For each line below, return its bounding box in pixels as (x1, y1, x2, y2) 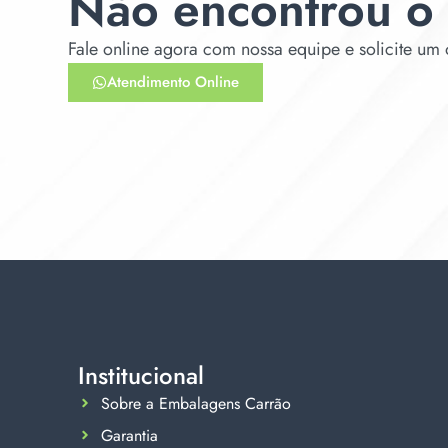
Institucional (78, 357, 204, 393)
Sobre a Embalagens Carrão (100, 391, 291, 415)
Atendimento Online (107, 70, 239, 93)
